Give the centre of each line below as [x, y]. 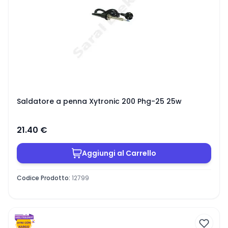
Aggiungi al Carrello [119, 153]
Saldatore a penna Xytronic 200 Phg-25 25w [99, 101]
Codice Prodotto [43, 178]
